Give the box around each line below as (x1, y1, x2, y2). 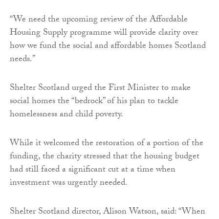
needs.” (10, 52, 35, 67)
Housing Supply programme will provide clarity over (10, 25, 198, 41)
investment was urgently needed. (10, 175, 128, 191)
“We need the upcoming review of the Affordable (10, 12, 188, 28)
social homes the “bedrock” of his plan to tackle (10, 94, 178, 109)
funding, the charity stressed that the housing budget (10, 149, 199, 165)
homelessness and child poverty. (10, 107, 123, 123)
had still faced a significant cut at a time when (10, 162, 175, 178)
